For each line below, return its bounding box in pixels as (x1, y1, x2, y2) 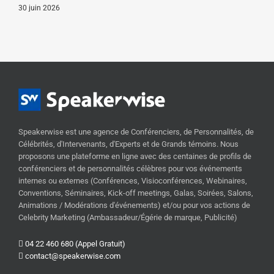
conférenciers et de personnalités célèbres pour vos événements (18, 164, 242, 174)
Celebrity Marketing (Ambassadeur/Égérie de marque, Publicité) (18, 213, 237, 223)
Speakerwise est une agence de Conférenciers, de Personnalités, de (18, 127, 254, 137)
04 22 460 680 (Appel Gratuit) (23, 239, 125, 249)
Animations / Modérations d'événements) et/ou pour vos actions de (18, 201, 250, 210)
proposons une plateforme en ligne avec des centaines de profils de (18, 152, 251, 161)
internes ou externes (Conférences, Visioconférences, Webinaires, (18, 176, 247, 186)
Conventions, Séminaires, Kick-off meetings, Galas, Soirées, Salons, (18, 188, 253, 198)
